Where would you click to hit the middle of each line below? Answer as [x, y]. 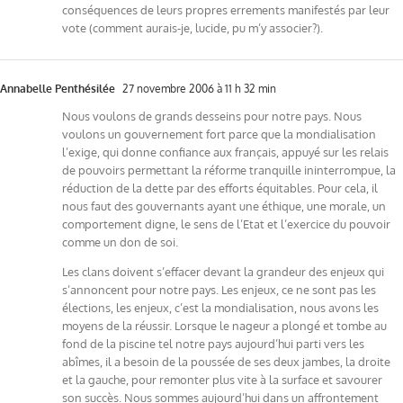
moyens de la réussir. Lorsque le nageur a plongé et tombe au [224, 325]
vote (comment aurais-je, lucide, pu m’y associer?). [193, 27]
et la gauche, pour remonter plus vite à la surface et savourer [222, 379]
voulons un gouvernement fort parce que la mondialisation [219, 134]
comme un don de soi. [120, 242]
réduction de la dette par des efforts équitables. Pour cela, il [220, 188]
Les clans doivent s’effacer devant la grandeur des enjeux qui [223, 271]
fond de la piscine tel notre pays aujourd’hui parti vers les [213, 343]
